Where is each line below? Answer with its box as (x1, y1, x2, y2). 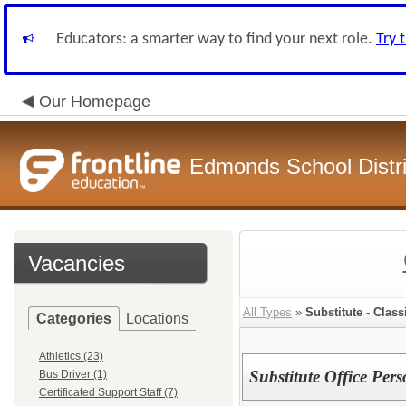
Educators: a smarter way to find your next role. (56, 31, 376, 48)
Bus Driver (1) (39, 368, 107, 381)
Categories (36, 311, 111, 326)
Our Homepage (39, 92, 150, 111)
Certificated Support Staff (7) (39, 386, 178, 399)
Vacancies (28, 251, 125, 275)
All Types (243, 305, 292, 319)
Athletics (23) (39, 350, 103, 362)
